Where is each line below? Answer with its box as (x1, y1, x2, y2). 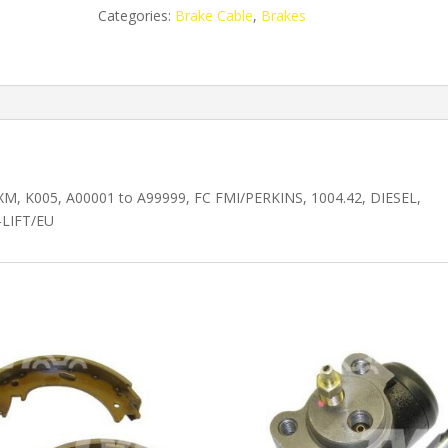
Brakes (261, 6, 307, 25)
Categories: (98, 6, 176, 25)
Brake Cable (175, 6, 254, 25)
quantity (97, 42, 150, 61)
